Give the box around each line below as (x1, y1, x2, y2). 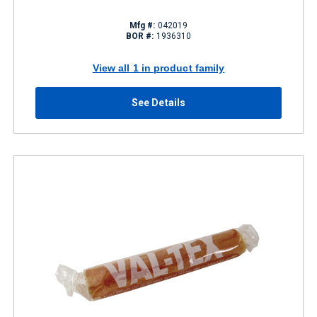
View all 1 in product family (92, 62, 225, 74)
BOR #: (125, 31, 154, 41)
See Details (132, 97, 185, 108)
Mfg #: (129, 21, 156, 30)
